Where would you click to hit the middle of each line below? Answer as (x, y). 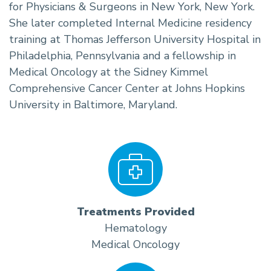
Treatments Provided (135, 211)
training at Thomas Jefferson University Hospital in (135, 39)
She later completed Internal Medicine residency (130, 23)
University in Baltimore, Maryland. (93, 104)
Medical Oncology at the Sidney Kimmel (109, 72)
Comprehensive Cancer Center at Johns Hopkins (127, 88)
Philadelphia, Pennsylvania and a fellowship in (122, 55)
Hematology (135, 228)
